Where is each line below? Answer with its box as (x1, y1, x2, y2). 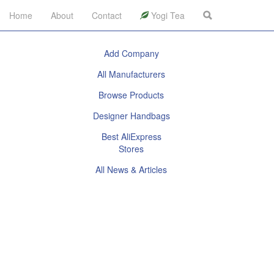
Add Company (103, 47, 159, 59)
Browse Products (98, 89, 165, 101)
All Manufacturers (97, 68, 166, 80)
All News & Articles (95, 163, 168, 176)
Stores (119, 143, 144, 155)
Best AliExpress (101, 130, 161, 143)
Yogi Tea (149, 9, 185, 21)
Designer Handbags (92, 109, 170, 122)
